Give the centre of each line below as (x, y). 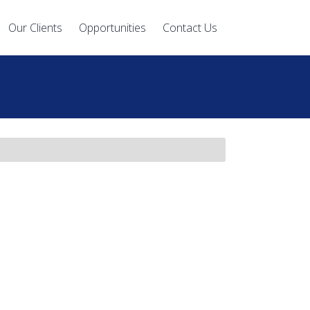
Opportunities (112, 28)
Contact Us (190, 28)
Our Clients (35, 28)
